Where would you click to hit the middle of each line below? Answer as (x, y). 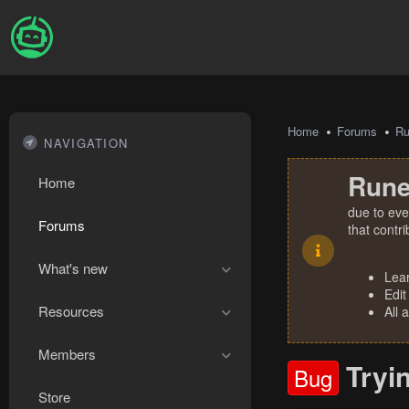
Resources (71, 311)
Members (67, 354)
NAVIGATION (86, 143)
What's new (73, 268)
